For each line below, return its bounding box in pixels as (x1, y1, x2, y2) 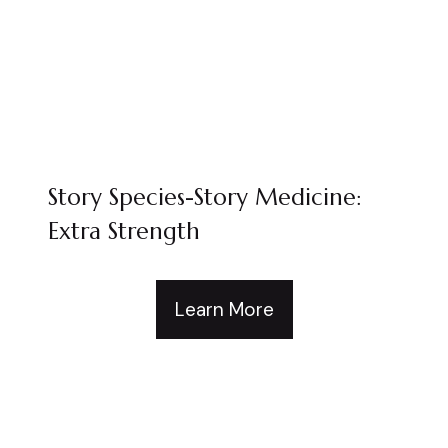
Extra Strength (48, 216, 200, 245)
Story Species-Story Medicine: (48, 182, 361, 211)
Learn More (174, 296, 274, 322)
